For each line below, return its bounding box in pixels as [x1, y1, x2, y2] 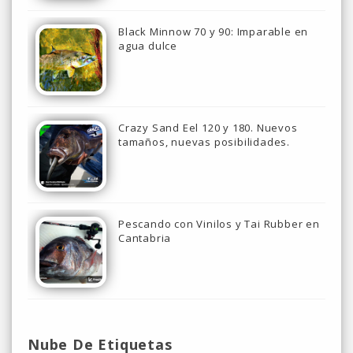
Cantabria [118, 231, 172, 246]
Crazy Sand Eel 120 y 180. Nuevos [118, 120, 298, 135]
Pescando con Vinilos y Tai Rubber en [118, 217, 320, 232]
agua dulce [118, 38, 177, 53]
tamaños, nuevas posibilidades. [118, 134, 291, 149]
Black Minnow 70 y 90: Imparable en [118, 24, 309, 39]
